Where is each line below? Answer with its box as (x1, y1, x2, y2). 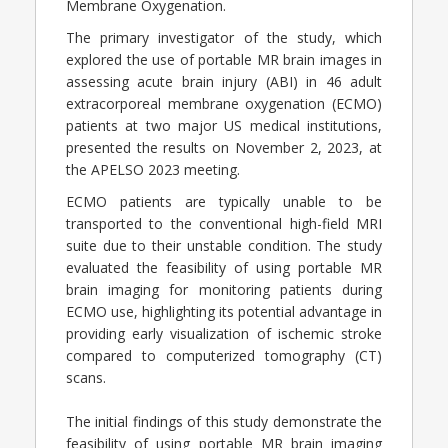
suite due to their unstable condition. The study (66, 235, 382, 255)
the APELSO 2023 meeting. (66, 159, 240, 179)
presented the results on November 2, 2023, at (66, 137, 382, 157)
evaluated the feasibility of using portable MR (66, 257, 382, 277)
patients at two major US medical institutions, (66, 115, 382, 135)
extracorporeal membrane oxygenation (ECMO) (66, 93, 382, 113)
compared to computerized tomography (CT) (66, 345, 382, 365)
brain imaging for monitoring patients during (66, 279, 382, 299)
